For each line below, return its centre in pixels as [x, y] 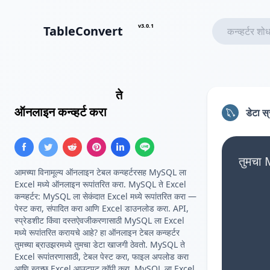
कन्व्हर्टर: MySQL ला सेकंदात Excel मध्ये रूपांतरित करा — [105, 196]
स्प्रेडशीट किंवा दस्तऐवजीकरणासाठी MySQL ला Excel [99, 220]
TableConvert [83, 31]
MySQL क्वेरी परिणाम [64, 95]
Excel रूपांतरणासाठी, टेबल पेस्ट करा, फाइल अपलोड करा [102, 256]
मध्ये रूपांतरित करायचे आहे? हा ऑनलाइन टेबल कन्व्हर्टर [97, 232]
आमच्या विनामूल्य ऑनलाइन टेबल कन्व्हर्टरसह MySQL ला [100, 172]
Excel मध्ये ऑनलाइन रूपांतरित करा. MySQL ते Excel [100, 184]
